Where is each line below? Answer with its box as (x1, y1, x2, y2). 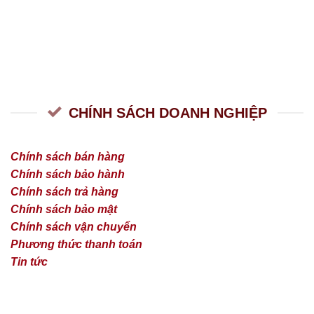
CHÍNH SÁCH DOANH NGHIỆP (68, 104, 267, 121)
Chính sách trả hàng (11, 185, 118, 198)
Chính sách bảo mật (11, 203, 117, 215)
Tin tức (11, 255, 48, 268)
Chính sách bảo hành (11, 168, 125, 180)
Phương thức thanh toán (11, 238, 142, 250)
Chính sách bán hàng (11, 150, 125, 163)
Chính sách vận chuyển (11, 220, 137, 233)
